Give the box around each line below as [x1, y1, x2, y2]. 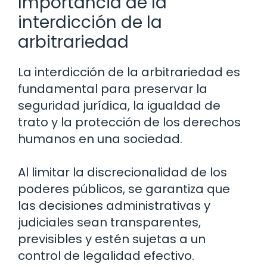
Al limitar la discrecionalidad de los [18, 164, 227, 181]
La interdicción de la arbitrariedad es [18, 64, 240, 81]
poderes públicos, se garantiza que [18, 181, 230, 198]
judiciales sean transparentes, [18, 214, 201, 231]
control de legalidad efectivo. [18, 247, 194, 265]
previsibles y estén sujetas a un [18, 231, 206, 248]
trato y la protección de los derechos [18, 114, 241, 131]
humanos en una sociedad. [18, 131, 182, 148]
